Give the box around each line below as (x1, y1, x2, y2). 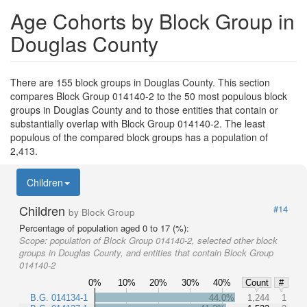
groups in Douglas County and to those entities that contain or (10, 102, 278, 116)
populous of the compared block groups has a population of (10, 130, 268, 144)
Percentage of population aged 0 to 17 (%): (19, 221, 189, 234)
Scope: (19, 233, 50, 247)
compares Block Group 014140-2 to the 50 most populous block (10, 88, 287, 103)
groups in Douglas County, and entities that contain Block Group (19, 245, 273, 259)
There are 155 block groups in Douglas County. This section (10, 75, 270, 89)
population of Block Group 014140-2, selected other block (50, 233, 278, 247)
